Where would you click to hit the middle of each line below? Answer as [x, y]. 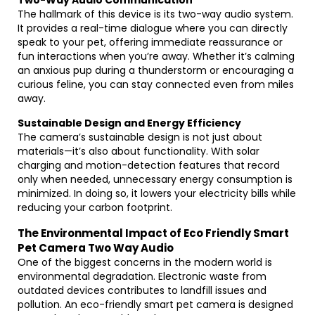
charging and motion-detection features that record [149, 165]
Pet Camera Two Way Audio [96, 248]
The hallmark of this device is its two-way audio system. [155, 14]
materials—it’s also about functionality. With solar [139, 151]
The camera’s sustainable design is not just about [140, 137]
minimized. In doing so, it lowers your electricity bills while [157, 193]
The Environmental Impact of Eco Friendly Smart [153, 233]
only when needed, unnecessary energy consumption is [155, 179]
